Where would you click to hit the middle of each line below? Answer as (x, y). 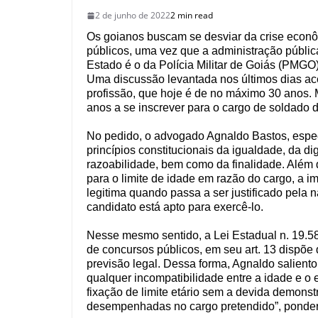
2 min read (192, 16)
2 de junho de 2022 (133, 16)
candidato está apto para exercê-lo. (175, 207)
